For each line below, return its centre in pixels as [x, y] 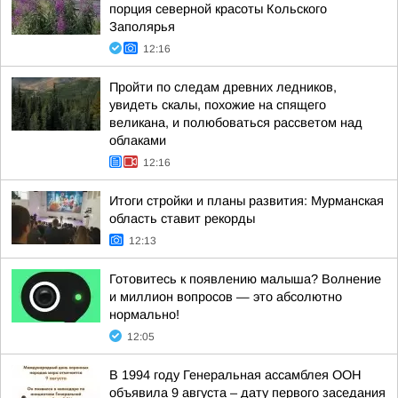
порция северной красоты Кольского [218, 9]
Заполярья [142, 27]
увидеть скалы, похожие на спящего [218, 105]
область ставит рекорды [182, 219]
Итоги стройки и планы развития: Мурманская [247, 201]
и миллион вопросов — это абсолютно [226, 297]
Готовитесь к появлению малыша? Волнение [245, 279]
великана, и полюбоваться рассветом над [236, 123]
